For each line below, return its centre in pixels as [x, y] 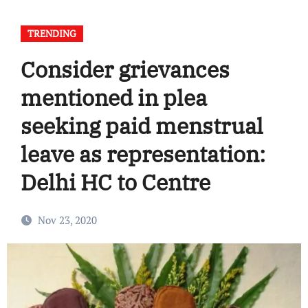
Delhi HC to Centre [115, 183]
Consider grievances [125, 70]
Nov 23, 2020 [67, 220]
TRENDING [52, 34]
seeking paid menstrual [142, 126]
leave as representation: [143, 154]
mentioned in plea [113, 98]
